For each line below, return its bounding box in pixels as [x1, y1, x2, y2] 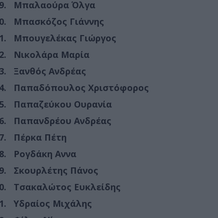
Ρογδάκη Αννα [14, 147, 76, 160]
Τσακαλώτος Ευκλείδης [14, 181, 121, 193]
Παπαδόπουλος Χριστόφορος [14, 81, 149, 93]
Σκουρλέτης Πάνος [14, 164, 98, 176]
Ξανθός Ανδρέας [14, 65, 86, 77]
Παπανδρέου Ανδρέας [14, 114, 111, 127]
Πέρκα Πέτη [14, 131, 67, 143]
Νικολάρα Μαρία [14, 48, 90, 60]
